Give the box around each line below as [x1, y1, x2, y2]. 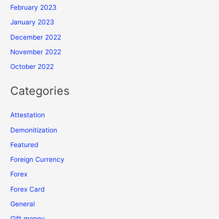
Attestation [10, 111, 45, 119]
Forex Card [10, 185, 45, 193]
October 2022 [10, 63, 54, 71]
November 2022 [10, 47, 62, 56]
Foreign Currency [10, 155, 65, 164]
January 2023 [10, 18, 55, 26]
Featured [10, 140, 39, 149]
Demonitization [10, 126, 58, 134]
